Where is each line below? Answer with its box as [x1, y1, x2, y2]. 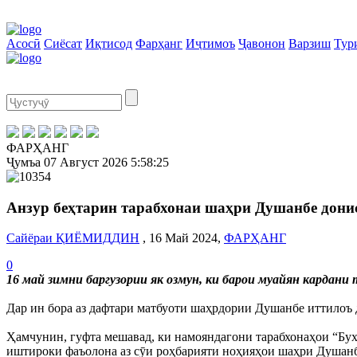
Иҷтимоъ [186, 37, 235, 50]
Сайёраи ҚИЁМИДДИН [6, 231, 139, 245]
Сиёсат [44, 37, 82, 50]
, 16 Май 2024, [139, 231, 224, 245]
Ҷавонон [238, 37, 285, 50]
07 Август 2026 [44, 155, 127, 169]
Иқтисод [85, 37, 132, 50]
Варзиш [288, 37, 331, 50]
